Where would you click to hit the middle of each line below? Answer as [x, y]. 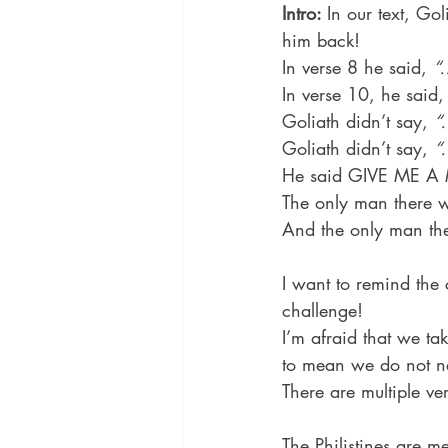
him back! [321, 40]
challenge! [322, 310]
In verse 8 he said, [357, 67]
